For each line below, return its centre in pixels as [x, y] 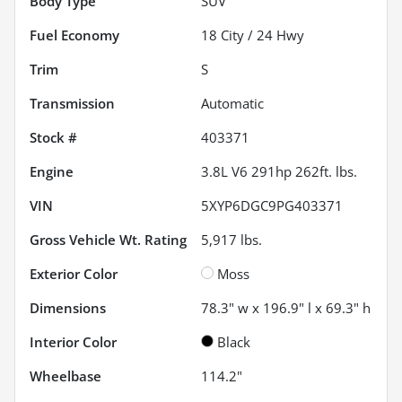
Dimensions [68, 308]
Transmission [72, 104]
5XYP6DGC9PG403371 [272, 206]
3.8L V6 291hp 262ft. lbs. [279, 172]
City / [237, 35]
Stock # [53, 138]
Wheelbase [66, 376]
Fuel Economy [74, 35]
